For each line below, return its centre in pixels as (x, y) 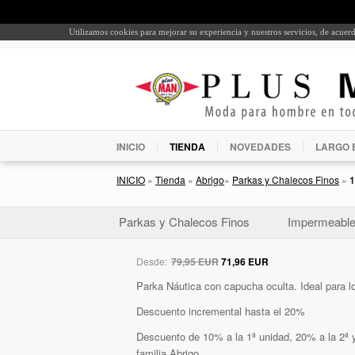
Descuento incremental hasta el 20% (221, 311)
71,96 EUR (245, 261)
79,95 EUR (195, 261)
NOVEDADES (260, 146)
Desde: (153, 261)
